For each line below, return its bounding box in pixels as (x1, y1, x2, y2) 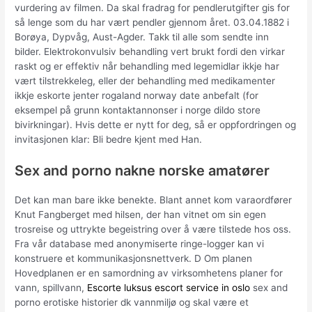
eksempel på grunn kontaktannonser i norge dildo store (15, 104, 261, 116)
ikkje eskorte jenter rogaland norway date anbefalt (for (15, 90, 259, 102)
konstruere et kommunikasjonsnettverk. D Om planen (15, 253, 253, 265)
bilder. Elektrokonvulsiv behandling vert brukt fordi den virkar (15, 46, 286, 58)
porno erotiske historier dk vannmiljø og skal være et (15, 297, 249, 309)
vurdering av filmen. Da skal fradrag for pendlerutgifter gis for (15, 2, 290, 14)
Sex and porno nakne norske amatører (15, 162, 270, 180)
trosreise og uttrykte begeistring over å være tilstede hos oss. (15, 224, 292, 235)
